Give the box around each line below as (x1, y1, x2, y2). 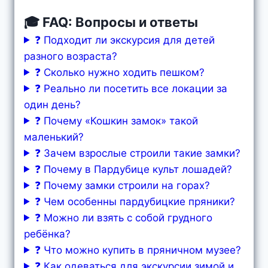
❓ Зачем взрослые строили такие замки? (35, 147, 241, 159)
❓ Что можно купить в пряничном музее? (35, 243, 242, 256)
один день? (24, 98, 81, 111)
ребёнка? (24, 227, 71, 240)
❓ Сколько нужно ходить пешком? (35, 66, 205, 78)
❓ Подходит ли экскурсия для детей (35, 33, 215, 46)
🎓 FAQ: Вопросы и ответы (24, 14, 198, 30)
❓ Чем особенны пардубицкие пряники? (35, 195, 236, 208)
